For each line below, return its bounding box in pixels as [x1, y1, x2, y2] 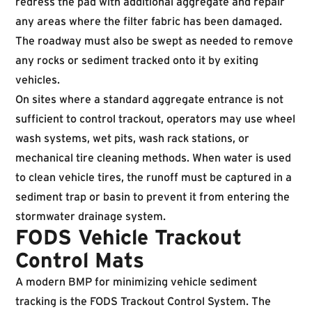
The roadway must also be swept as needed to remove [15, 34, 293, 47]
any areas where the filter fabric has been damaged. [15, 15, 282, 27]
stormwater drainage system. [15, 210, 166, 222]
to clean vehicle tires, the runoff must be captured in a [15, 171, 292, 183]
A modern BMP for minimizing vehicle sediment [15, 275, 257, 288]
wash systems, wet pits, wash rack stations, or [15, 132, 249, 144]
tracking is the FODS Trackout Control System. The [15, 295, 271, 307]
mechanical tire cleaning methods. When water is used [15, 151, 291, 164]
